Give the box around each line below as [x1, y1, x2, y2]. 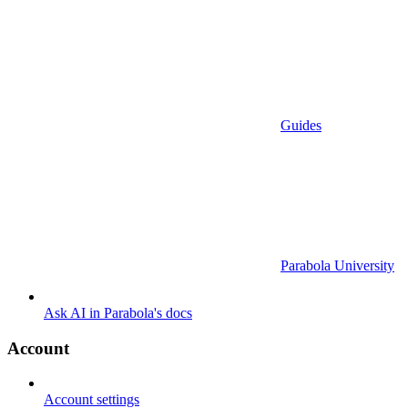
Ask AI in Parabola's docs [44, 304, 192, 321]
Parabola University [280, 257, 394, 273]
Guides [280, 117, 321, 133]
